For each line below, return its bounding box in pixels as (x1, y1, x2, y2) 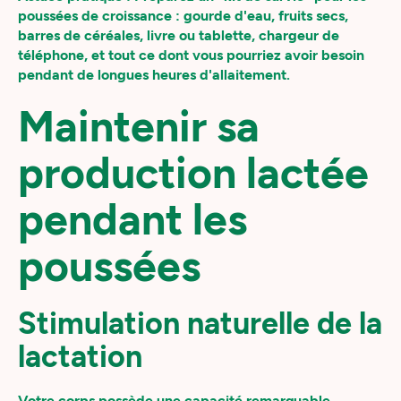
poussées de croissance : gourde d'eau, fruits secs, (18, 7, 348, 24)
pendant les (18, 193, 247, 245)
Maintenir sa (18, 100, 260, 152)
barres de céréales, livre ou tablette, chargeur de (18, 27, 339, 44)
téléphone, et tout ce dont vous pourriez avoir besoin (18, 47, 364, 64)
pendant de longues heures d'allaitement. (18, 66, 290, 83)
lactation (18, 338, 142, 375)
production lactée (18, 147, 369, 199)
